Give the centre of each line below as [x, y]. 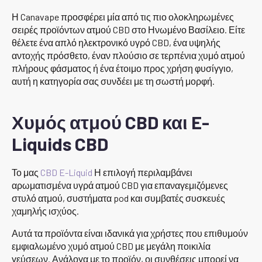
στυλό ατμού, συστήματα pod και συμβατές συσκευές [118, 198]
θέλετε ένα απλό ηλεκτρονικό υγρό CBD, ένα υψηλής [116, 42]
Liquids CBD [60, 143]
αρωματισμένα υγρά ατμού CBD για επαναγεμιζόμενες [120, 185]
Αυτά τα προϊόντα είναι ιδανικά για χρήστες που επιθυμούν [130, 233]
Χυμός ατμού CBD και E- [111, 122]
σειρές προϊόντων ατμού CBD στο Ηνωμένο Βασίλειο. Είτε [128, 29]
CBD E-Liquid [66, 172]
